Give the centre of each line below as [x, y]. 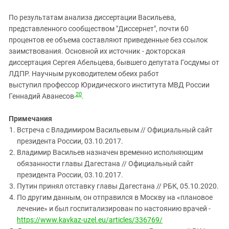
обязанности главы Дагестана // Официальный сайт [105, 164]
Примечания [31, 119]
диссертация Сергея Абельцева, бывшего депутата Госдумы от [114, 63]
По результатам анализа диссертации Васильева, [92, 18]
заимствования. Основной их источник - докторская [97, 51]
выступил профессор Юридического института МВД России [109, 85]
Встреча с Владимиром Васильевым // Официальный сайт [115, 130]
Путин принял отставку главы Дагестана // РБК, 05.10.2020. [118, 186]
